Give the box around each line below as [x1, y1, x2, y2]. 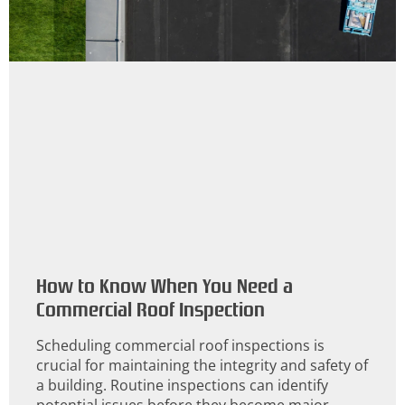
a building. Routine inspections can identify [36, 374, 328, 395]
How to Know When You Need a [36, 273, 293, 298]
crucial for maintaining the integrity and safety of [36, 354, 368, 375]
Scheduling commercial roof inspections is [36, 334, 325, 355]
